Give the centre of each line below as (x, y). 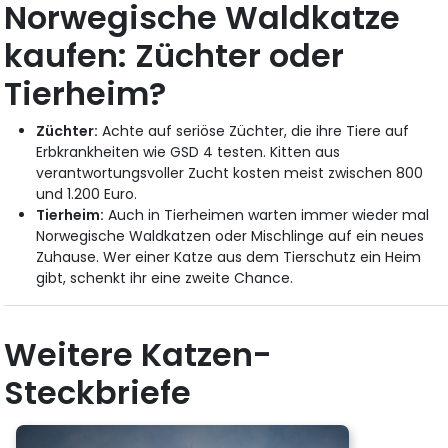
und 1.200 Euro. (87, 193)
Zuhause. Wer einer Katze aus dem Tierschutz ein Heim (229, 256)
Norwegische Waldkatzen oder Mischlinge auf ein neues (230, 235)
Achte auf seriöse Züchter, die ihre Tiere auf (254, 130)
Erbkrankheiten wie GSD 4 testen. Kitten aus (188, 151)
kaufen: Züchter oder (174, 55)
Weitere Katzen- (138, 354)
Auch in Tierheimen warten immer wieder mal (267, 214)
